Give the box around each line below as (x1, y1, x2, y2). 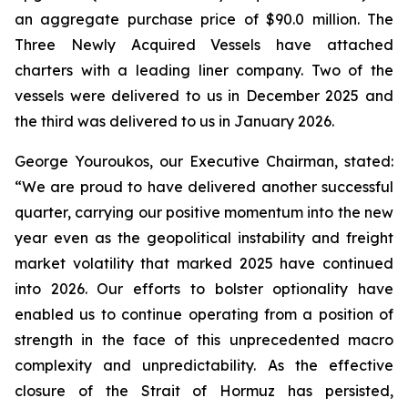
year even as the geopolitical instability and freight (15, 229, 393, 247)
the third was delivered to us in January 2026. (15, 112, 334, 130)
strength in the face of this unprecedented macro (15, 331, 393, 349)
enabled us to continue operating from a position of (15, 305, 393, 323)
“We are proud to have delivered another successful (15, 178, 393, 196)
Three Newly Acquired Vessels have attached (15, 36, 393, 54)
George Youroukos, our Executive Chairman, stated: (15, 152, 393, 170)
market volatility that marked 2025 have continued (15, 254, 393, 272)
